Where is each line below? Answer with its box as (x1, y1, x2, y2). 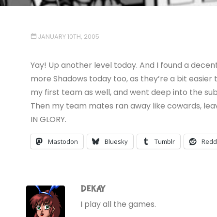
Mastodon (47, 137, 78, 146)
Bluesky (104, 137, 128, 146)
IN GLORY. (30, 113, 66, 125)
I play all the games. (80, 198, 156, 210)
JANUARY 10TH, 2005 (38, 32, 100, 41)
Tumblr (154, 137, 175, 146)
